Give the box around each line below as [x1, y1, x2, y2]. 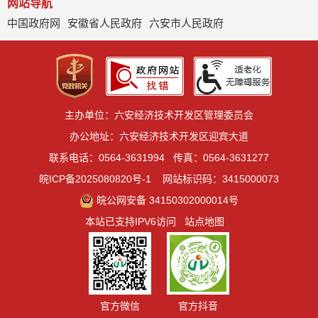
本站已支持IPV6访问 [85, 216, 176, 228]
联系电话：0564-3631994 [49, 152, 165, 164]
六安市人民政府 [149, 17, 224, 30]
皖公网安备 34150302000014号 [97, 194, 239, 207]
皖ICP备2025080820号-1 [39, 173, 151, 185]
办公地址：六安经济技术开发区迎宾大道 [70, 131, 248, 143]
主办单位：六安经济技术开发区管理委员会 [65, 109, 253, 121]
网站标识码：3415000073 [163, 173, 279, 185]
